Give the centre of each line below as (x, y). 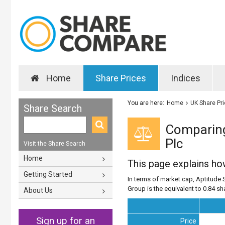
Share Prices (121, 78)
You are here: (146, 103)
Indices (186, 78)
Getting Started (48, 174)
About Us (38, 190)
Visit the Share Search (54, 143)
